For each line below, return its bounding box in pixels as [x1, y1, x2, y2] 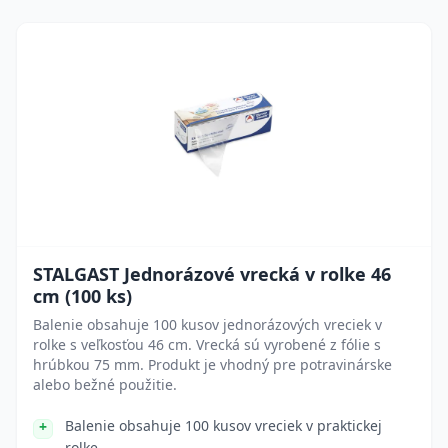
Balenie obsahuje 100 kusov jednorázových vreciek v [33, 315, 382, 334]
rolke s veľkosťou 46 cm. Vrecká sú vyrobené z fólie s [33, 335, 381, 354]
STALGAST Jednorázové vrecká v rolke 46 [33, 262, 391, 286]
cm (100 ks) [33, 284, 132, 308]
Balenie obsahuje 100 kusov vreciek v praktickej [65, 416, 382, 435]
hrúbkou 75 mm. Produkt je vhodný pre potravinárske [33, 355, 392, 374]
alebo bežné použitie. [33, 375, 177, 394]
